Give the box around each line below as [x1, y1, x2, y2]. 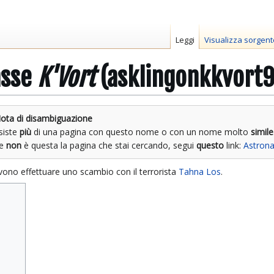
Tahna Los [179, 166, 221, 178]
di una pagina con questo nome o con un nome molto [31, 126, 251, 138]
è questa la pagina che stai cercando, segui [21, 139, 197, 152]
